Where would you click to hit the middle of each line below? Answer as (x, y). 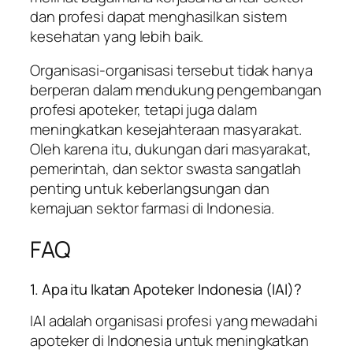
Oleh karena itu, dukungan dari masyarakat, (171, 149)
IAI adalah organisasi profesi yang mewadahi (174, 321)
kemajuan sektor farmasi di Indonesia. (152, 208)
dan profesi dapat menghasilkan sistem (159, 16)
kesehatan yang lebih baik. (117, 36)
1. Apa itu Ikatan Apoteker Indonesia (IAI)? (166, 289)
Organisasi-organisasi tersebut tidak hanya (171, 71)
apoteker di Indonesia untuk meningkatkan (169, 341)
